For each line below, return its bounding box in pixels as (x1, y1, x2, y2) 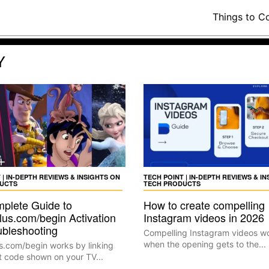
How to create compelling (144, 197, 265, 213)
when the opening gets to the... (144, 239, 266, 249)
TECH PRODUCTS (144, 179, 201, 188)
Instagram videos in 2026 (144, 210, 264, 225)
